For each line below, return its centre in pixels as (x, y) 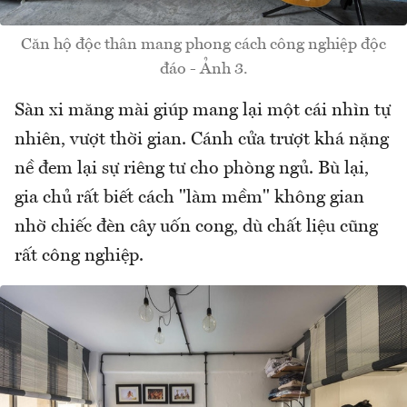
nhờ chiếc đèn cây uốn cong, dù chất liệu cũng (196, 227)
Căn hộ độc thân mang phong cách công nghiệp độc (203, 44)
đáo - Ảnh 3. (203, 69)
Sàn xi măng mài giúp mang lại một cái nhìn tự (203, 110)
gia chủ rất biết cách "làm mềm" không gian (189, 198)
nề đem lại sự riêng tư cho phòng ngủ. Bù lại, (192, 169)
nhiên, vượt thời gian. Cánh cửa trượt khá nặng (202, 139)
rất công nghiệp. (79, 256)
